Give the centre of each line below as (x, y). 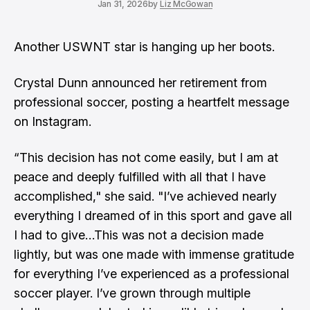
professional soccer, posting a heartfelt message (152, 102)
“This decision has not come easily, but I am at (146, 157)
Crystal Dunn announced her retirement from (140, 83)
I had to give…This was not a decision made (139, 235)
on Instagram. (53, 121)
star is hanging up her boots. (194, 47)
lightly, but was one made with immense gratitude (154, 254)
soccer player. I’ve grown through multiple (132, 293)
